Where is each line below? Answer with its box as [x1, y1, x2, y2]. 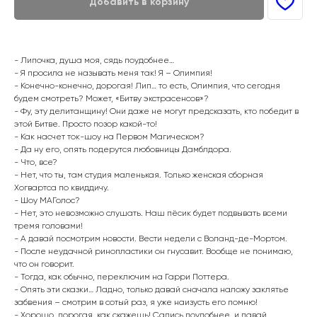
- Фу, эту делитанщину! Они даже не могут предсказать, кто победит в [14, 105, 299, 116]
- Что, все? [14, 156, 57, 167]
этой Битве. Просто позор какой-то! [14, 118, 157, 129]
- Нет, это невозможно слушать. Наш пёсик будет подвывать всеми [14, 207, 287, 218]
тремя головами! [14, 220, 83, 231]
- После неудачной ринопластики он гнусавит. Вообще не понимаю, [14, 246, 293, 256]
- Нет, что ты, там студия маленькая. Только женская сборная [14, 169, 263, 180]
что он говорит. [14, 258, 74, 269]
